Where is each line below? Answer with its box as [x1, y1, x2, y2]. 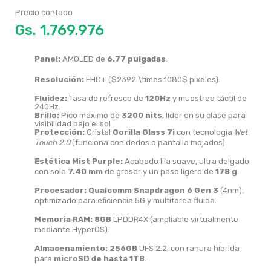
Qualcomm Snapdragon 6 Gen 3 [88, 185, 218, 195]
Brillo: [34, 110, 59, 120]
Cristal [85, 127, 113, 137]
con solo [34, 166, 68, 176]
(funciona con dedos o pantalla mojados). [70, 137, 227, 147]
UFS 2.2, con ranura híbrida [137, 243, 240, 253]
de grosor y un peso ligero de [103, 166, 215, 176]
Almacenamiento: [34, 243, 108, 253]
